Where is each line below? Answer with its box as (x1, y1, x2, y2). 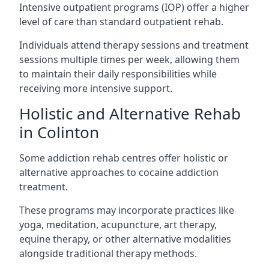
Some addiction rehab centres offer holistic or (19, 151, 228, 165)
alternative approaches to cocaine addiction (19, 166, 219, 179)
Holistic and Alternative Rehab (19, 103, 241, 124)
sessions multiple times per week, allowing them (19, 53, 240, 66)
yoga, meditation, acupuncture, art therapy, (19, 218, 217, 231)
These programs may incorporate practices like (19, 204, 234, 217)
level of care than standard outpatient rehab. (19, 15, 223, 28)
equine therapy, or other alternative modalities (19, 232, 231, 246)
